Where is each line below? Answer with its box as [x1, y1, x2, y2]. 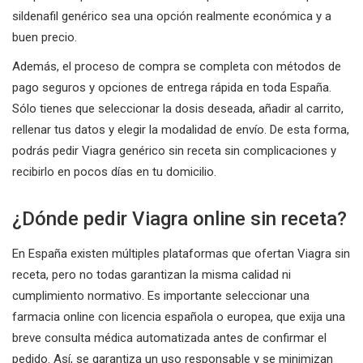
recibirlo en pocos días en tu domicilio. [12, 164, 216, 179]
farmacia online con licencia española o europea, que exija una [12, 309, 345, 324]
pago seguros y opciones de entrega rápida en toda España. [12, 79, 331, 95]
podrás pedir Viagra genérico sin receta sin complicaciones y [12, 143, 336, 158]
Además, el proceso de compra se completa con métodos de [12, 58, 341, 74]
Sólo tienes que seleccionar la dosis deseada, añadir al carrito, [12, 100, 344, 116]
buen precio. [12, 29, 77, 45]
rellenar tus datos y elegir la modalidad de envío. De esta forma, [12, 122, 349, 137]
